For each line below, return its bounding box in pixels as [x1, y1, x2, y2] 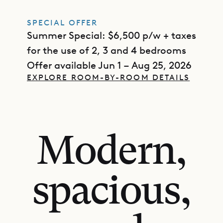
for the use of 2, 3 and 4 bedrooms [27, 44, 186, 56]
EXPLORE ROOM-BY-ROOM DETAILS [27, 73, 190, 82]
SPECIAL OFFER [27, 18, 98, 27]
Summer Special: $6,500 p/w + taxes [27, 29, 196, 41]
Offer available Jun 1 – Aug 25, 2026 [27, 59, 192, 71]
